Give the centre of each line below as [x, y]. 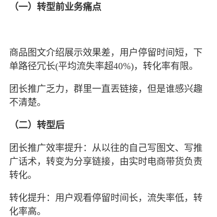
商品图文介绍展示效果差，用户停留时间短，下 [106, 52]
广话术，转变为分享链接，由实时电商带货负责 [106, 162]
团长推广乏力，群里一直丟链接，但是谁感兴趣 [106, 89]
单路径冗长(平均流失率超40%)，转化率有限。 [104, 66]
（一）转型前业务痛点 [55, 7]
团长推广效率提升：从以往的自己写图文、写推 [106, 148]
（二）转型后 [37, 125]
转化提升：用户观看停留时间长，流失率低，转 [106, 198]
